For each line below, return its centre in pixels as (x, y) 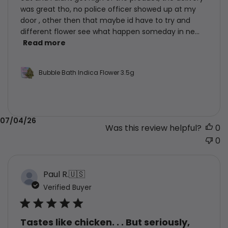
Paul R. (56, 174)
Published (206, 121)
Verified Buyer (67, 187)
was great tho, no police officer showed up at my (108, 9)
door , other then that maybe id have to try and (105, 20)
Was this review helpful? (153, 128)
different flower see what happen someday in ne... (110, 31)
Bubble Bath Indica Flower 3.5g (87, 72)
